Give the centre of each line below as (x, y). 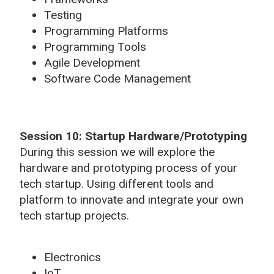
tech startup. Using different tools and (117, 183)
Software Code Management (117, 78)
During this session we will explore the (117, 152)
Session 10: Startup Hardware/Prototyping (133, 136)
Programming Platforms (106, 31)
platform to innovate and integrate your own (131, 199)
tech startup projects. (74, 215)
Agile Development (92, 62)
